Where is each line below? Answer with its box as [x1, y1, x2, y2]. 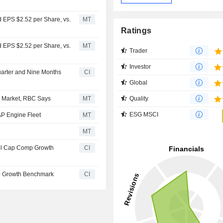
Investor [129, 63, 151, 70]
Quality [129, 95, 149, 102]
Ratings [121, 26, 152, 35]
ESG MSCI [129, 111, 159, 118]
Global [129, 79, 148, 86]
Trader [129, 47, 148, 54]
